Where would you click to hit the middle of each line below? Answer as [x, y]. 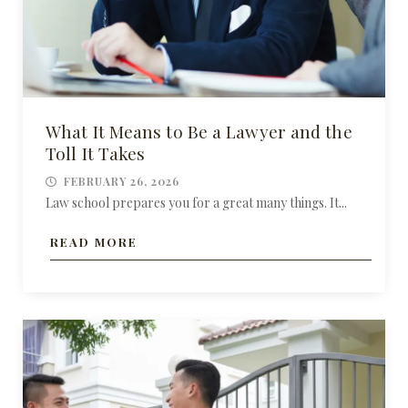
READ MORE [94, 242]
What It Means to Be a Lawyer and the [199, 132]
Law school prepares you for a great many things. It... [196, 203]
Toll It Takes [96, 153]
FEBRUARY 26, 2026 [122, 182]
